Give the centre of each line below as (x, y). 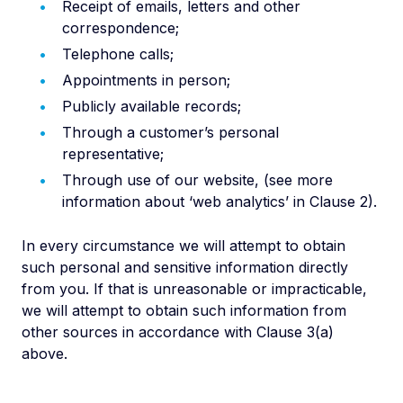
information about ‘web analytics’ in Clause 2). (219, 201)
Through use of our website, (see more (197, 180)
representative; (113, 154)
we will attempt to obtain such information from (184, 310)
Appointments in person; (146, 80)
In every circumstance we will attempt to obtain (184, 246)
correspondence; (121, 28)
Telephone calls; (118, 54)
